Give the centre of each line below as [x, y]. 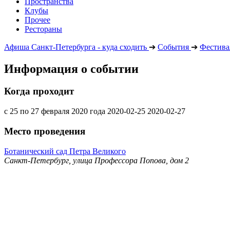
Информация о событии [71, 69]
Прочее [37, 20]
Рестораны [43, 29]
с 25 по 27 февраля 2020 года [55, 111]
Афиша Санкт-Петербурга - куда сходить [75, 47]
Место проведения [45, 131]
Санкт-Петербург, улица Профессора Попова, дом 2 [97, 160]
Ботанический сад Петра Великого [65, 151]
